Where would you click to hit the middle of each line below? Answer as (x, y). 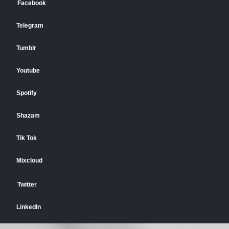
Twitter (27, 184)
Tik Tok (27, 138)
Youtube (28, 70)
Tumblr (27, 48)
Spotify (27, 93)
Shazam (28, 115)
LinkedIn (29, 207)
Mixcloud (30, 160)
